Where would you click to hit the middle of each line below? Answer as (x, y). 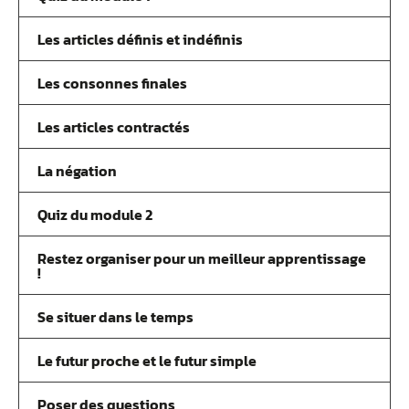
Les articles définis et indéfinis (140, 39)
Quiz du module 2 (95, 215)
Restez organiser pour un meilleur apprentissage (202, 258)
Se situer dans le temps (115, 317)
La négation (77, 171)
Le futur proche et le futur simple (147, 361)
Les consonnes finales (112, 83)
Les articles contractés (114, 127)
